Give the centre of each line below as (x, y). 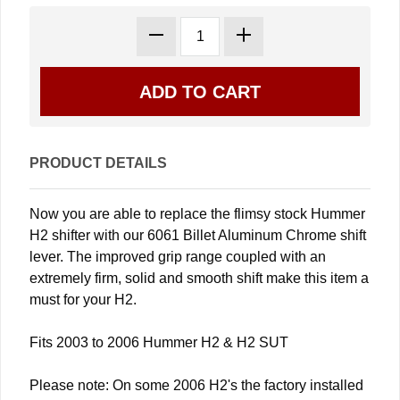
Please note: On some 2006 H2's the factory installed (196, 386)
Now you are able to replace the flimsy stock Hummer (197, 214)
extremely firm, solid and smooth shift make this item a (199, 279)
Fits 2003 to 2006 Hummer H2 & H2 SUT (159, 343)
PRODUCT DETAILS (98, 163)
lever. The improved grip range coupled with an (178, 257)
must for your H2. (83, 300)
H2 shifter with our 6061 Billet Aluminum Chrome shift (198, 236)
